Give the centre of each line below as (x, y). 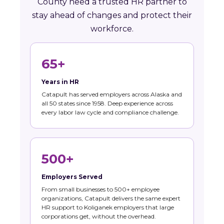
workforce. (112, 29)
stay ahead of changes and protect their (112, 15)
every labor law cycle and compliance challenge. (110, 112)
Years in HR (60, 82)
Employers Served (72, 177)
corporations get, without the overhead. (99, 216)
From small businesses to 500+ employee (100, 189)
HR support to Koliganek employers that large (108, 207)
